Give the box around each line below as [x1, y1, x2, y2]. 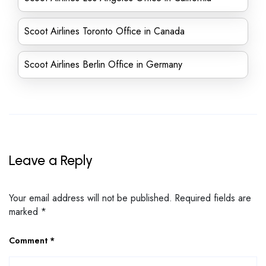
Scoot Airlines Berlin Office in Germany [24, 58, 182, 71]
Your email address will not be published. [9, 191, 172, 205]
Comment [9, 234, 50, 246]
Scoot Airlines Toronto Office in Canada [24, 24, 185, 38]
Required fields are [175, 191, 251, 205]
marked [9, 204, 41, 218]
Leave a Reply [9, 152, 93, 169]
